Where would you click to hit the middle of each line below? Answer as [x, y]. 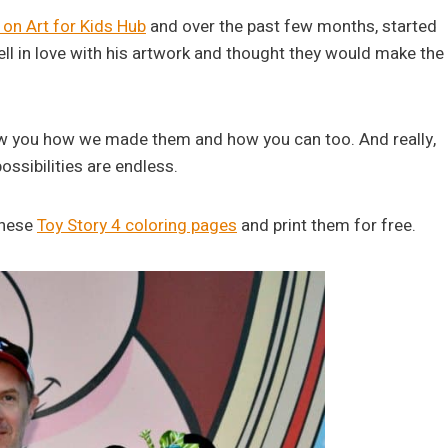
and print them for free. [328, 226]
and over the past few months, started [291, 27]
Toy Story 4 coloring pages [137, 226]
